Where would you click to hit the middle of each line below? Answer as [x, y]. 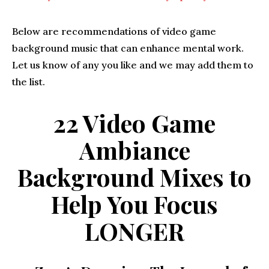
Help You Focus [134, 204]
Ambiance [134, 150]
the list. [29, 82]
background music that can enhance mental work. [128, 48]
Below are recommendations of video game [114, 31]
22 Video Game [134, 123]
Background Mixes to [134, 177]
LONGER [134, 231]
